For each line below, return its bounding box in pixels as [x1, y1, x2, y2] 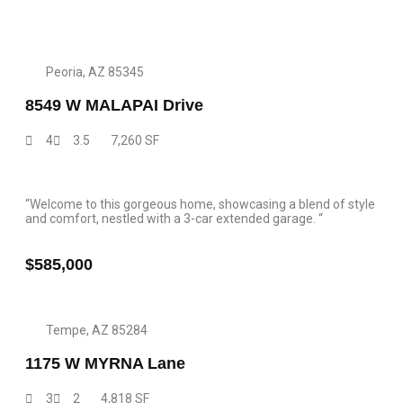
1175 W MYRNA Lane [25, 354, 185, 372]
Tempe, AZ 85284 [45, 323, 148, 337]
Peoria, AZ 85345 [45, 65, 144, 79]
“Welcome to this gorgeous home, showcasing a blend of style [25, 197, 375, 211]
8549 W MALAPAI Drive [25, 96, 203, 114]
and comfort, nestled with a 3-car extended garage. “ [25, 211, 323, 226]
